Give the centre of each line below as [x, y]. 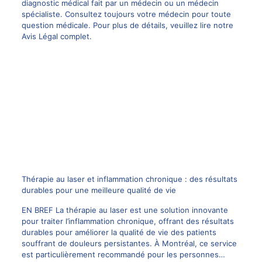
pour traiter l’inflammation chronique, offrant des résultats [127, 221]
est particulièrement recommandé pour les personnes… [123, 255]
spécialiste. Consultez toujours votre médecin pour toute [126, 14]
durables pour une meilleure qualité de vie [99, 190]
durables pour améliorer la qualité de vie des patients [119, 232]
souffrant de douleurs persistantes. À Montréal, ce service [129, 244]
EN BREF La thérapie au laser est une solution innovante [125, 210]
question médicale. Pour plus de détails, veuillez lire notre [127, 25]
